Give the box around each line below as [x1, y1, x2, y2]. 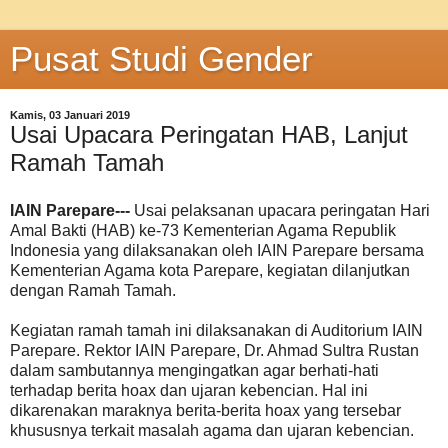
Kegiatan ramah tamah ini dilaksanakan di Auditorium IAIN [10, 321, 423, 339]
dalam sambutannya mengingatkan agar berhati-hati [10, 361, 379, 379]
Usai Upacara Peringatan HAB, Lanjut [10, 121, 408, 148]
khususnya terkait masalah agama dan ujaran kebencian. [10, 421, 414, 439]
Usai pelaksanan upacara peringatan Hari [134, 201, 430, 219]
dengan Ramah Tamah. [10, 281, 176, 299]
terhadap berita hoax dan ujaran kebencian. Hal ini [10, 381, 368, 399]
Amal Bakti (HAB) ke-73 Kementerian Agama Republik [10, 221, 396, 239]
